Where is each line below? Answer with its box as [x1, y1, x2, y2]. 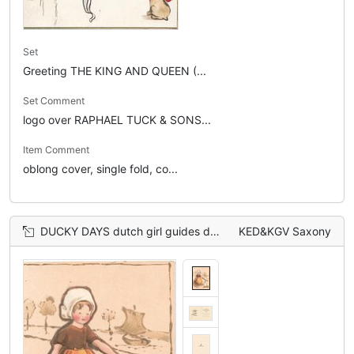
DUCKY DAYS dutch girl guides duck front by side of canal [40, 224, 210, 238]
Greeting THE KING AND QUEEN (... [23, 64, 206, 77]
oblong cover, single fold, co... [23, 162, 178, 175]
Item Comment [23, 144, 89, 156]
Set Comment [23, 95, 85, 107]
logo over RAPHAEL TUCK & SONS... [23, 113, 211, 126]
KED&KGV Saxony [239, 224, 331, 238]
